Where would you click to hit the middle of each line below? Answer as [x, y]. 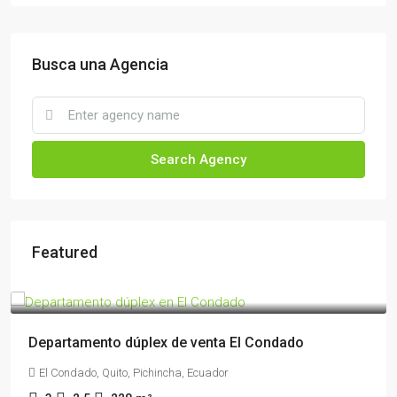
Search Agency [198, 160]
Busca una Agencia [100, 64]
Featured [65, 252]
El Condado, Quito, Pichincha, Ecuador [134, 373]
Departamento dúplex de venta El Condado [166, 343]
